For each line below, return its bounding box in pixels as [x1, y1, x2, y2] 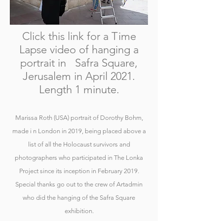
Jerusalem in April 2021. [23, 70, 135, 83]
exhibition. [64, 207, 94, 215]
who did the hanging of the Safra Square [23, 194, 135, 201]
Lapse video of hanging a [19, 43, 139, 56]
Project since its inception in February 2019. [19, 167, 139, 175]
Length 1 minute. [38, 83, 119, 96]
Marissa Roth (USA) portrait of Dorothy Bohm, [15, 114, 143, 121]
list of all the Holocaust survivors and [28, 141, 130, 148]
